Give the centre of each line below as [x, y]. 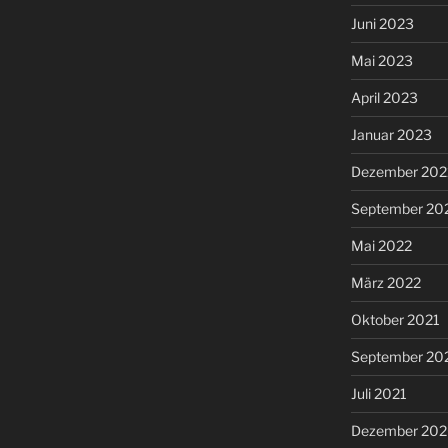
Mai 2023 [381, 60]
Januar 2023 [391, 134]
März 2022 [385, 282]
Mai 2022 [381, 245]
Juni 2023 [382, 23]
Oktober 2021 [395, 319]
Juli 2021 [378, 393]
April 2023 [384, 97]
